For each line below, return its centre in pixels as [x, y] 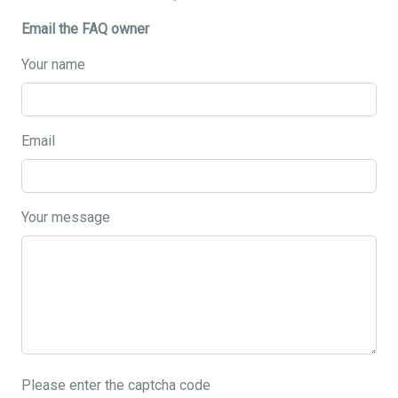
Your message [66, 217]
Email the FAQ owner [85, 29]
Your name [53, 64]
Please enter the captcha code [116, 385]
